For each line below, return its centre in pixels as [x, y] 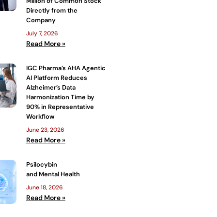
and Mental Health [53, 174]
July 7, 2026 [42, 33]
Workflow [41, 116]
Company [41, 20]
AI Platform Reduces [57, 77]
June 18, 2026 [45, 187]
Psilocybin [42, 164]
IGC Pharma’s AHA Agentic [66, 68]
